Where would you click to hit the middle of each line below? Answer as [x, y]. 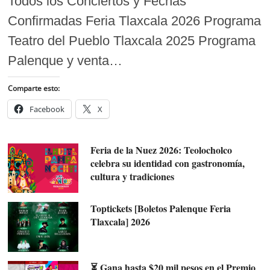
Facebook [47, 109]
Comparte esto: [34, 88]
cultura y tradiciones [132, 176]
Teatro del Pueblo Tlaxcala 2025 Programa [132, 40]
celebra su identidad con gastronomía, [167, 163]
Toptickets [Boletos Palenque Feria [160, 209]
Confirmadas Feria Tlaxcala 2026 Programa [135, 20]
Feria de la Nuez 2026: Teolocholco [161, 149]
